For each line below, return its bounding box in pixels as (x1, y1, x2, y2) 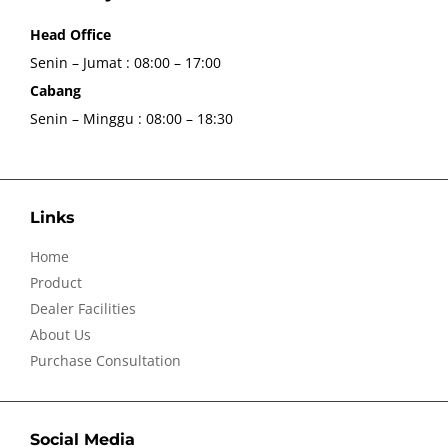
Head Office (30, 24, 111, 44)
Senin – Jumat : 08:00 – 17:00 (30, 52, 221, 72)
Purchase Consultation (30, 350, 181, 370)
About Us (30, 324, 91, 344)
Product (30, 272, 82, 292)
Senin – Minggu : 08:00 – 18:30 (30, 108, 233, 128)
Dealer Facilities (30, 298, 136, 318)
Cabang (30, 80, 81, 100)
